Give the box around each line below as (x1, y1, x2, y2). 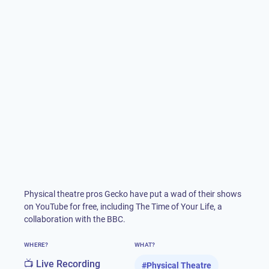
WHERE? (24, 241, 49, 248)
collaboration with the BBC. (24, 214, 125, 224)
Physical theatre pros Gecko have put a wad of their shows (24, 189, 241, 199)
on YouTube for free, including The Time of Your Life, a (24, 202, 222, 211)
